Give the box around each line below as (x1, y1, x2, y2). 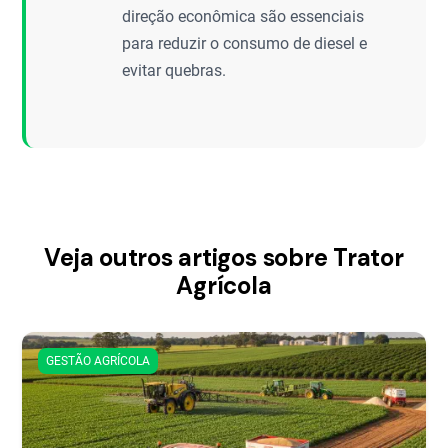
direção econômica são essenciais (122, 7, 365, 26)
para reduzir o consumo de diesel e (122, 34, 368, 53)
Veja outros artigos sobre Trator (44, 242, 404, 273)
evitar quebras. (122, 61, 227, 80)
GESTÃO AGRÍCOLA (46, 354, 151, 368)
